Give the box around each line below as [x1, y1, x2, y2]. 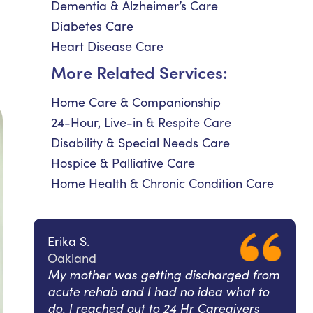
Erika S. [48, 233, 89, 249]
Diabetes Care [51, 17, 133, 34]
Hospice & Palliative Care [51, 154, 195, 171]
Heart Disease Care [51, 38, 163, 54]
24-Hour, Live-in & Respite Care [51, 114, 231, 131]
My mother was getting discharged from [48, 266, 279, 283]
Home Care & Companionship [51, 94, 221, 110]
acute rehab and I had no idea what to [48, 283, 269, 300]
